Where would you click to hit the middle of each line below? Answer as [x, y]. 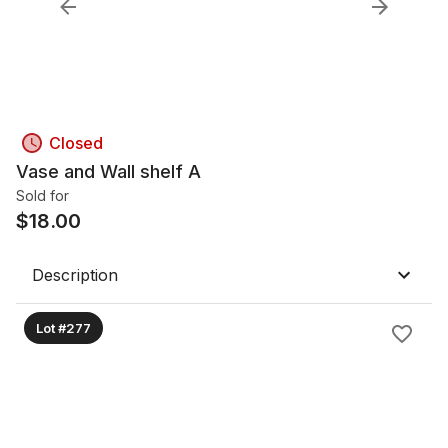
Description [75, 275]
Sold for [42, 195]
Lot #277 [63, 327]
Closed [76, 143]
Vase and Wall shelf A [108, 171]
